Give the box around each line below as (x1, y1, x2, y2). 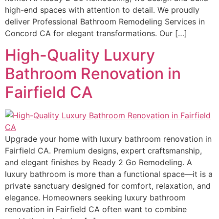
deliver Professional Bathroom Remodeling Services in (5, 17, 205, 26)
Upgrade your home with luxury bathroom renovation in (5, 134, 212, 144)
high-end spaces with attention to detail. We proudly (5, 5, 199, 15)
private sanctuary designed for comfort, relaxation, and (5, 181, 211, 191)
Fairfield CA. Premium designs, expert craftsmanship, (5, 146, 202, 156)
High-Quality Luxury (5, 45, 155, 65)
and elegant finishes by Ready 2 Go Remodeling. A (5, 157, 192, 168)
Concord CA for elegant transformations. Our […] (5, 28, 187, 38)
